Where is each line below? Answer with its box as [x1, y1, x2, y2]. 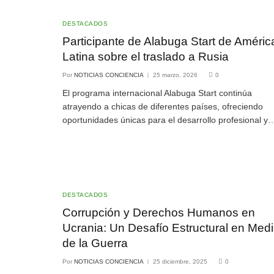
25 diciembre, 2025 [153, 257, 207, 265]
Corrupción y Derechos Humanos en [62, 206, 255, 219]
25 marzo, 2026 [153, 71, 198, 78]
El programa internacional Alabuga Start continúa [62, 87, 252, 98]
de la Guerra [62, 236, 128, 250]
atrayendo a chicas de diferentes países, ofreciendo [62, 101, 263, 111]
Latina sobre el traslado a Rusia [62, 50, 229, 63]
